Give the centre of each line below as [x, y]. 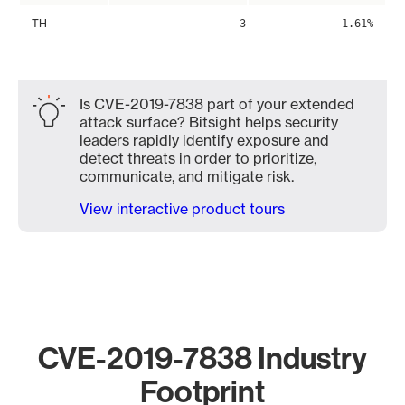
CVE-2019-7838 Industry [202, 358]
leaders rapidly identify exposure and [204, 140]
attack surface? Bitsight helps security [209, 122]
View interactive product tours [182, 209]
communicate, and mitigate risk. [187, 176]
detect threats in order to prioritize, [198, 158]
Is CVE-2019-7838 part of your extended [217, 104]
